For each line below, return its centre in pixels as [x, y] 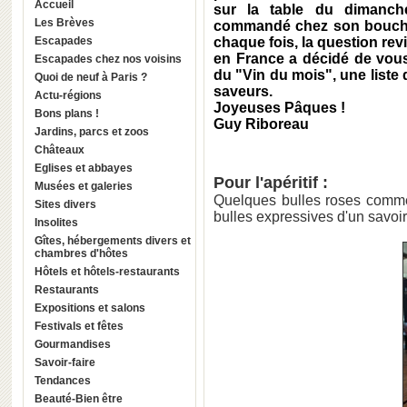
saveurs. [245, 91]
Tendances [63, 381]
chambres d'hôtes [81, 253]
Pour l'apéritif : [271, 182]
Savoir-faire [65, 362]
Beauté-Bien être [79, 399]
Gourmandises [73, 344]
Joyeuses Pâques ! [279, 108]
